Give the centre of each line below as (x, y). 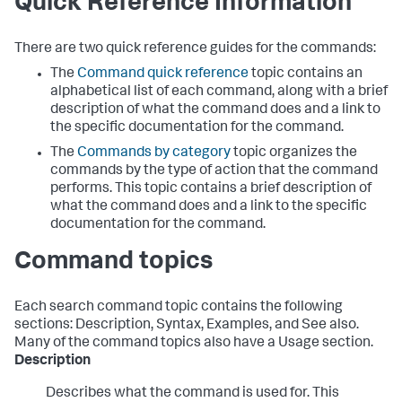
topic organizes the (294, 153)
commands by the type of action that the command (214, 171)
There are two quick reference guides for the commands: (195, 49)
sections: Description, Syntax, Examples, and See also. (187, 326)
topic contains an (306, 74)
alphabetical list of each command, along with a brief (219, 92)
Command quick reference (163, 74)
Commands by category (154, 153)
